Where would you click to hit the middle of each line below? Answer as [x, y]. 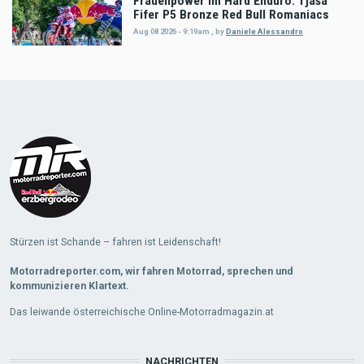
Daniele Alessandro [264, 32]
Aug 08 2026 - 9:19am [171, 32]
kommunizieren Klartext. [69, 286]
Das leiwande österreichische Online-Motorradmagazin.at [141, 312]
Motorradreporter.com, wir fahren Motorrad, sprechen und [151, 271]
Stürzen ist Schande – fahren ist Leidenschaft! [115, 242]
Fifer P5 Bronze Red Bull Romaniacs [231, 15]
